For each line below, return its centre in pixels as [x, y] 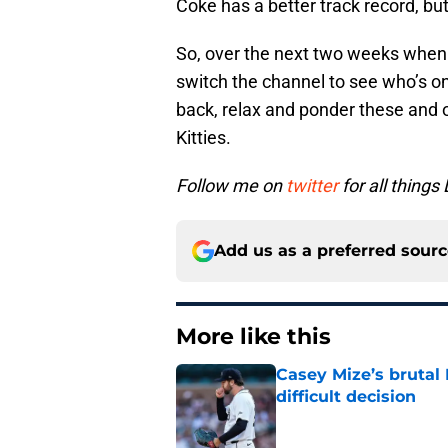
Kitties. [203, 138]
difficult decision [346, 397]
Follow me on [231, 186]
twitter [312, 186]
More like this [253, 337]
